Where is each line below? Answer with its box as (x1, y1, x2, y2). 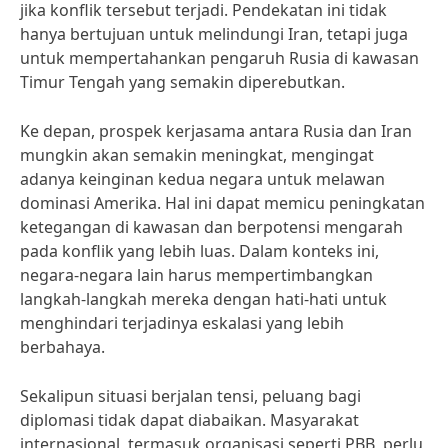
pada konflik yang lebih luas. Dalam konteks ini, (20, 240, 379, 262)
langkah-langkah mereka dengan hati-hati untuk (20, 288, 387, 310)
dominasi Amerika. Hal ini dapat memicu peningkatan (20, 192, 425, 214)
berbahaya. (20, 336, 105, 358)
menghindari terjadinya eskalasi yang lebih (20, 312, 344, 334)
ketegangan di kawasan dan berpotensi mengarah (20, 216, 403, 238)
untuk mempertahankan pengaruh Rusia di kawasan (20, 47, 419, 69)
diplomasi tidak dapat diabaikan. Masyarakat (20, 409, 359, 431)
